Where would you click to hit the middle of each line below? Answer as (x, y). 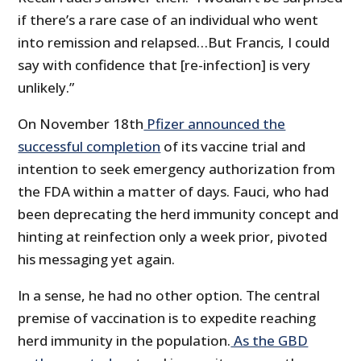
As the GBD (270, 341)
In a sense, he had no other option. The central (169, 296)
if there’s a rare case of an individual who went (168, 20)
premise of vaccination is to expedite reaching (167, 318)
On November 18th (81, 124)
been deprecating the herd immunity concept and (178, 214)
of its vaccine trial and (233, 147)
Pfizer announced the (215, 124)
